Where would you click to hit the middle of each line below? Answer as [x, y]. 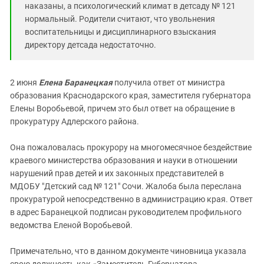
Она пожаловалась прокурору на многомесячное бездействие [131, 147]
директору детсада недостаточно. [90, 45]
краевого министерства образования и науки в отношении [124, 160]
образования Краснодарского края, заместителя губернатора [131, 95]
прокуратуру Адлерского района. [75, 121]
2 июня [24, 82]
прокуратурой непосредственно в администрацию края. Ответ [131, 199]
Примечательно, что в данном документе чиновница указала [128, 251]
